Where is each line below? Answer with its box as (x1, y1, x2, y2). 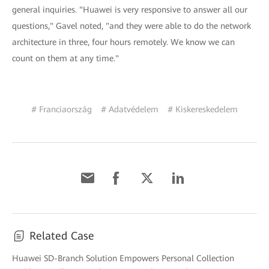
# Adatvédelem (101, 104, 159, 114)
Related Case (29, 229, 94, 242)
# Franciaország (31, 104, 92, 114)
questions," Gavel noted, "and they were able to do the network (12, 20, 251, 31)
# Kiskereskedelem (168, 104, 238, 114)
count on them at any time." (12, 53, 119, 63)
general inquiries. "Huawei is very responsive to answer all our (12, 4, 247, 14)
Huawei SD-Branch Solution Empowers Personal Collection (12, 253, 234, 263)
